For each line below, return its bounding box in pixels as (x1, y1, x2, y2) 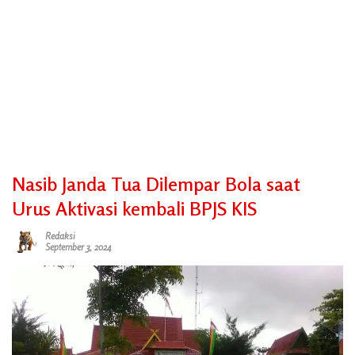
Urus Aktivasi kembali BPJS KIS (12, 197, 257, 220)
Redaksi (45, 230, 75, 242)
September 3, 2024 (45, 241, 112, 253)
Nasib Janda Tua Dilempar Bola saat (12, 173, 300, 196)
